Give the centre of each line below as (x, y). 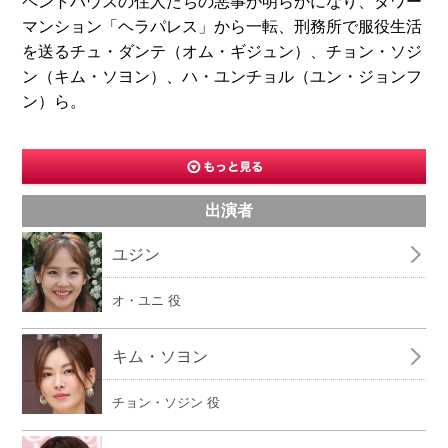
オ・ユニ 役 (147, 300)
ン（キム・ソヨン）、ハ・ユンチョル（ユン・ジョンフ (222, 76)
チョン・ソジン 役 (166, 402)
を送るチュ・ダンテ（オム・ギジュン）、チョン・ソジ (222, 51)
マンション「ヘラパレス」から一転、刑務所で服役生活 (222, 26)
